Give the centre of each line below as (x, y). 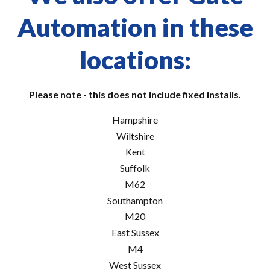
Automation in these (135, 27)
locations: (135, 59)
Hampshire (135, 119)
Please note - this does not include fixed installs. (135, 94)
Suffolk (135, 168)
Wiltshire (135, 136)
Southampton (135, 200)
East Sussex (135, 233)
